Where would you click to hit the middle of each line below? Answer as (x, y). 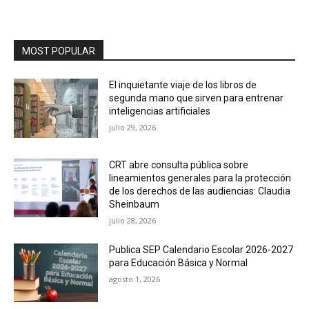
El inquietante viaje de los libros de (183, 85)
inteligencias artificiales (160, 111)
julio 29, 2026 (133, 128)
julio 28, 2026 (133, 220)
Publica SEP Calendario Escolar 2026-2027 (201, 249)
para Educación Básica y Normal (179, 262)
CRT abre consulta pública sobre (179, 165)
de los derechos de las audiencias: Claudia (200, 191)
